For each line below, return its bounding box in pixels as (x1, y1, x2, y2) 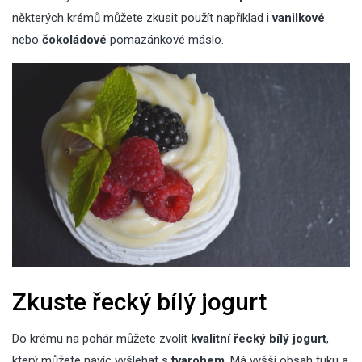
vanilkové (272, 10, 325, 25)
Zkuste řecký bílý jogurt (12, 288, 267, 317)
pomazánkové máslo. (107, 32, 224, 47)
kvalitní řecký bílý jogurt (191, 331, 326, 347)
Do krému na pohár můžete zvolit (12, 331, 191, 347)
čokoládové (42, 32, 107, 47)
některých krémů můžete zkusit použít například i (12, 10, 272, 25)
